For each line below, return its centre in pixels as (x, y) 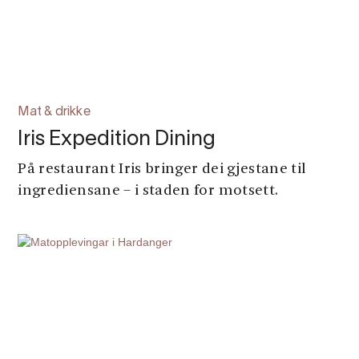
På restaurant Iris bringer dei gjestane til (162, 169)
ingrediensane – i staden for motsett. (148, 191)
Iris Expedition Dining (117, 139)
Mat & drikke (54, 112)
